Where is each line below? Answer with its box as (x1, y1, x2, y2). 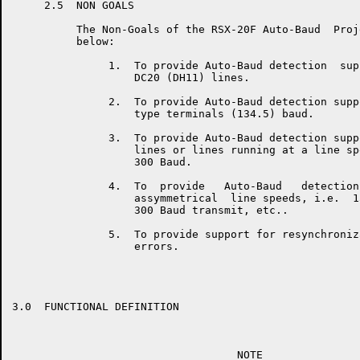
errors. (12, 240, 179, 252)
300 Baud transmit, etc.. (12, 204, 288, 216)
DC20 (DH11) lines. (12, 72, 250, 84)
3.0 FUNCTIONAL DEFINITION (12, 301, 179, 313)
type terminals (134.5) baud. (12, 108, 314, 120)
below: (12, 35, 115, 47)
